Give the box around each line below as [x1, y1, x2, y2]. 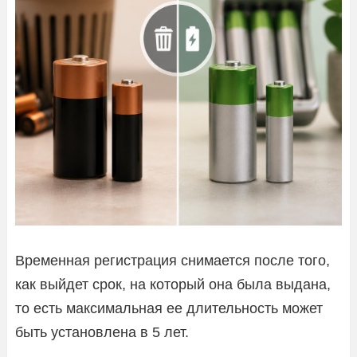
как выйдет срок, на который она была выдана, [15, 276, 331, 292]
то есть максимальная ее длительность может [15, 300, 323, 316]
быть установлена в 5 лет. [15, 324, 189, 340]
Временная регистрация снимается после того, [15, 252, 330, 269]
